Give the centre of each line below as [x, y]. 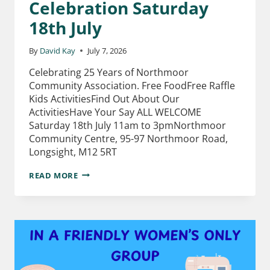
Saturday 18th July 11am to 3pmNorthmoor [127, 125]
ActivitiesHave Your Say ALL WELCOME [115, 112]
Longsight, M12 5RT [73, 152]
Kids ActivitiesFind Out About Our [104, 99]
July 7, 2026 [107, 50]
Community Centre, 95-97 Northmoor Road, [128, 138]
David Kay [58, 50]
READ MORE [54, 175]
